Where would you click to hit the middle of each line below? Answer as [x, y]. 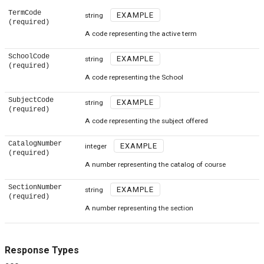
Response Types [42, 250]
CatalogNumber [35, 144]
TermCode [24, 13]
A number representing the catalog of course [155, 165]
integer [95, 146]
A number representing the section [139, 208]
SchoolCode [29, 57]
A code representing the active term [141, 34]
